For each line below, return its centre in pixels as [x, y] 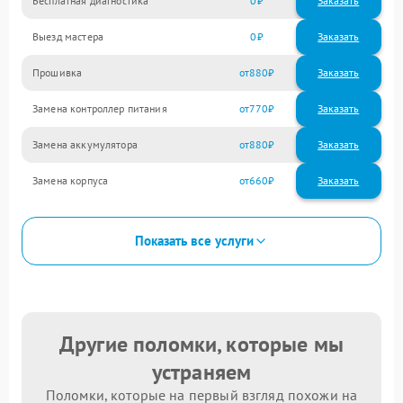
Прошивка [58, 73]
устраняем [201, 372]
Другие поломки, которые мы [201, 344]
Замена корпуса [71, 181]
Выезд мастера [68, 37]
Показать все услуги [194, 241]
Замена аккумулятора [85, 145]
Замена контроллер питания [100, 109]
